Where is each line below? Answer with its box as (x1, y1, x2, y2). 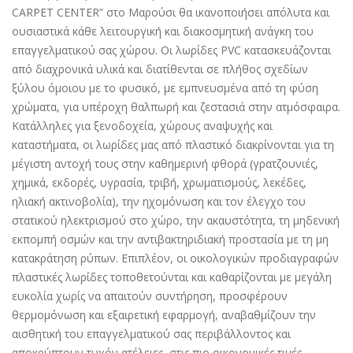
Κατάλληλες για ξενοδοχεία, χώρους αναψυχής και (12, 118, 273, 133)
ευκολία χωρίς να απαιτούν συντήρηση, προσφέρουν (12, 288, 288, 303)
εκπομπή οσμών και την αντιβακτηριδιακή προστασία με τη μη (12, 232, 329, 247)
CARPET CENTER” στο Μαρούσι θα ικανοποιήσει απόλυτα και (12, 5, 329, 20)
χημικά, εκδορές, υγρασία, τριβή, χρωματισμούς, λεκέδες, (12, 175, 307, 190)
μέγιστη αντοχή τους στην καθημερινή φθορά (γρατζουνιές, (12, 156, 318, 171)
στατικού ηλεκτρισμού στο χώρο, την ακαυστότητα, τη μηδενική (12, 213, 340, 228)
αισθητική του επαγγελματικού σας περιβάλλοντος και (12, 326, 291, 341)
